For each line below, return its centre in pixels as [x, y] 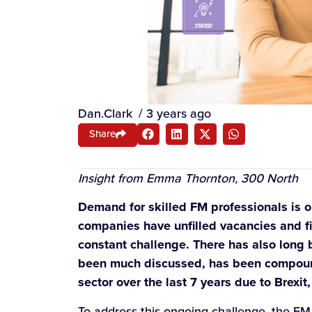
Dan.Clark [105, 113]
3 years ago [179, 113]
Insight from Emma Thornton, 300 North [188, 178]
